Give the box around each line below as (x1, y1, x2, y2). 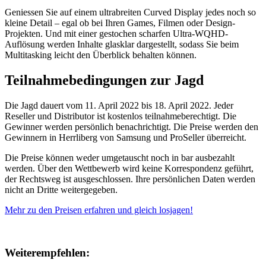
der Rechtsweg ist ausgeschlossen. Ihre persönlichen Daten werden (5, 173, 255, 184)
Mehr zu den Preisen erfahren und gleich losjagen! (5, 204, 193, 215)
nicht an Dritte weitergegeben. (5, 184, 118, 195)
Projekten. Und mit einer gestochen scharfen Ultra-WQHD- (5, 28, 228, 39)
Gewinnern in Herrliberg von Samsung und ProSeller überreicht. (5, 132, 246, 142)
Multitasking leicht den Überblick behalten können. (5, 49, 197, 60)
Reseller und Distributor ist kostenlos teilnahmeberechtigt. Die (5, 110, 236, 121)
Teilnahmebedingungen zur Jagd (5, 72, 204, 88)
